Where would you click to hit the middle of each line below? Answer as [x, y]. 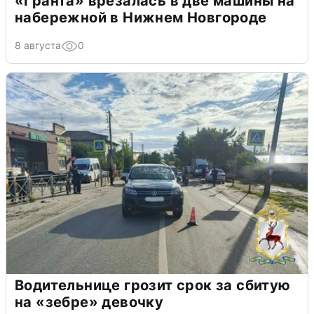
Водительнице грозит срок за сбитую [153, 286]
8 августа [38, 46]
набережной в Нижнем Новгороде [141, 18]
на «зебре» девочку [89, 302]
